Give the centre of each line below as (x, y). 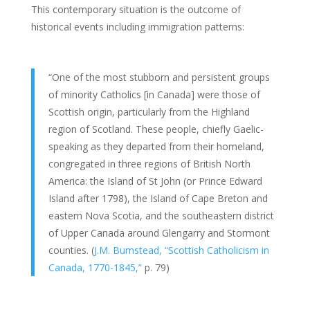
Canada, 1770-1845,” (95, 267)
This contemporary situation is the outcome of (136, 9)
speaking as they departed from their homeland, (156, 146)
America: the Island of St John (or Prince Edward (155, 181)
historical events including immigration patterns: (137, 26)
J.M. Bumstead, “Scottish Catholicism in (181, 250)
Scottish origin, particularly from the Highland (149, 111)
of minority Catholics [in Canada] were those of (154, 94)
